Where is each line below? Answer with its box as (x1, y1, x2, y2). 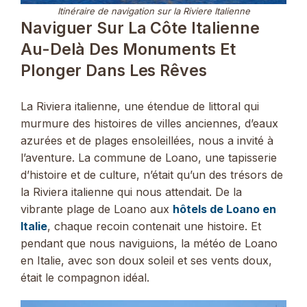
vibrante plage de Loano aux (21, 202, 173, 217)
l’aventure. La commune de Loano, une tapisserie (21, 151, 277, 165)
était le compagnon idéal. (21, 271, 149, 285)
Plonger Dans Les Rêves (21, 61, 207, 81)
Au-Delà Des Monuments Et (21, 40, 236, 60)
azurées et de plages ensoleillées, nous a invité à (21, 134, 273, 148)
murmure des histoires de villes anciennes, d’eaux (21, 116, 278, 131)
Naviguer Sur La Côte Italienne (21, 19, 260, 38)
